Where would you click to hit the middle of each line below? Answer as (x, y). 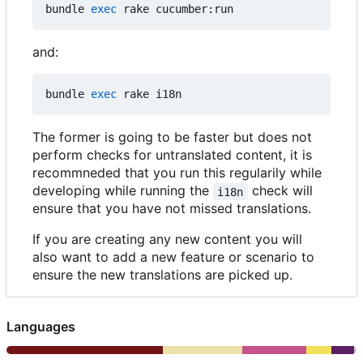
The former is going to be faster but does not (172, 137)
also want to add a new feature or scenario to (173, 257)
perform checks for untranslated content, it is (172, 155)
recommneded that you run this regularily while (177, 173)
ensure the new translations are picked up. (162, 275)
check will (282, 191)
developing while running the (123, 191)
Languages (41, 327)
